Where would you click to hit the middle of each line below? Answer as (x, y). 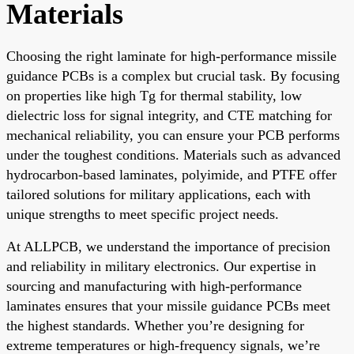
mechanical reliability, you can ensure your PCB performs (173, 135)
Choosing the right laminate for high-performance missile (171, 56)
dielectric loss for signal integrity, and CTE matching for (169, 115)
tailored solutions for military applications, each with (158, 194)
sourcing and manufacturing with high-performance (154, 286)
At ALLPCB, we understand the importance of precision (168, 246)
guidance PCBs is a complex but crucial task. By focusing (173, 75)
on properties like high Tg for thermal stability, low (154, 95)
